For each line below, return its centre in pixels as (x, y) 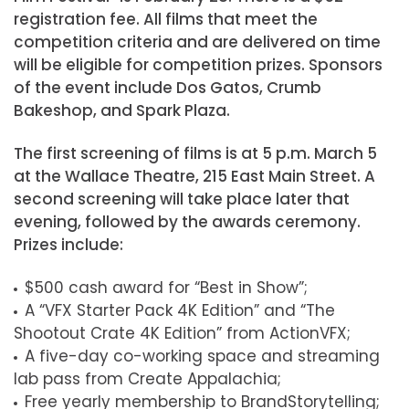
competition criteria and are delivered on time (197, 42)
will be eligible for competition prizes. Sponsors (198, 65)
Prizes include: (68, 245)
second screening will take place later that (182, 199)
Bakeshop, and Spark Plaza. (122, 111)
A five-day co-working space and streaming (202, 357)
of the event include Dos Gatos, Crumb (168, 88)
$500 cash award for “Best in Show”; (166, 288)
